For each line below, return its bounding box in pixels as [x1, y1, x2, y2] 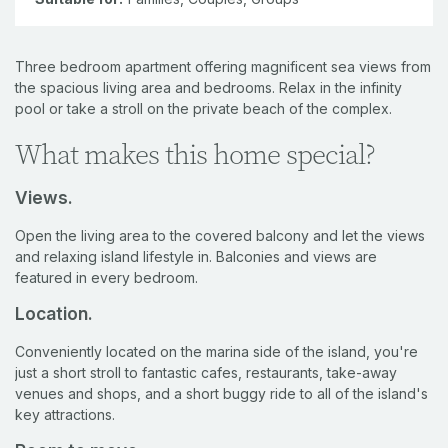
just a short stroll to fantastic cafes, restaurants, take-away [15, 363, 397, 381]
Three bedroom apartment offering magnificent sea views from [15, 57, 431, 75]
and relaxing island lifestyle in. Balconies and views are [15, 247, 377, 265]
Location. [15, 303, 93, 325]
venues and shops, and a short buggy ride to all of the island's [15, 384, 428, 402]
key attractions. [15, 405, 115, 423]
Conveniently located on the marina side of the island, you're [15, 342, 418, 360]
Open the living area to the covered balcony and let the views [15, 226, 425, 244]
